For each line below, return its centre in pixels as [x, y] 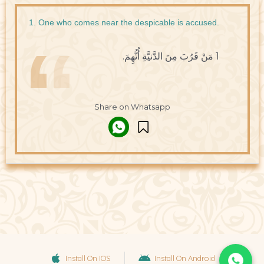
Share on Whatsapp [132, 107]
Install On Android [184, 258]
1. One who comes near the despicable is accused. [124, 23]
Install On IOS [88, 258]
